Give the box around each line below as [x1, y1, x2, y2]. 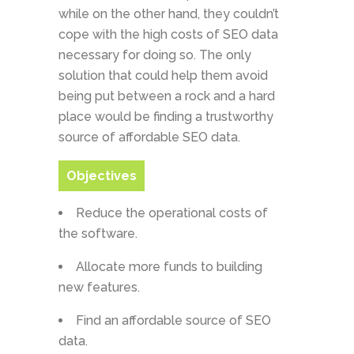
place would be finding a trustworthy [58, 109, 273, 125]
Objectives [66, 168, 137, 184]
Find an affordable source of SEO [76, 313, 271, 329]
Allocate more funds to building [76, 259, 262, 275]
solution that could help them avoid [58, 68, 268, 84]
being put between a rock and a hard [58, 88, 275, 104]
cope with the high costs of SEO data [58, 27, 278, 43]
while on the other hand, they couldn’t [58, 6, 279, 22]
